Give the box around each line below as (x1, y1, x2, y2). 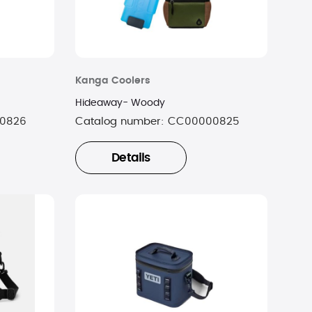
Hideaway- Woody (75, 97, 165, 108)
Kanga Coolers (75, 75, 150, 86)
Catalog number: (75, 116, 168, 127)
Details (111, 152, 150, 164)
